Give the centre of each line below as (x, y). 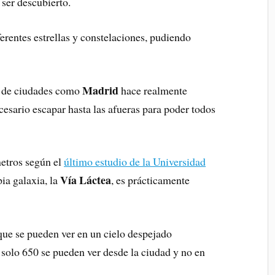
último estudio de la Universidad (135, 162)
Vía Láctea (86, 180)
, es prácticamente (151, 180)
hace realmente (153, 90)
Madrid (101, 90)
